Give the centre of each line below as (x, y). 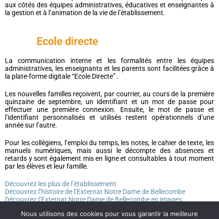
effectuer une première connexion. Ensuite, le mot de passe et (109, 109)
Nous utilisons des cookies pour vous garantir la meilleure (109, 214)
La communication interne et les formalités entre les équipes (109, 61)
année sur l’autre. (31, 125)
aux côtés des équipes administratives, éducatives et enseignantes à (109, 5)
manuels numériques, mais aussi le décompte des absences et (109, 151)
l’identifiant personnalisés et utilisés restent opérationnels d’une (109, 117)
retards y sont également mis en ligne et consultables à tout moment (109, 158)
